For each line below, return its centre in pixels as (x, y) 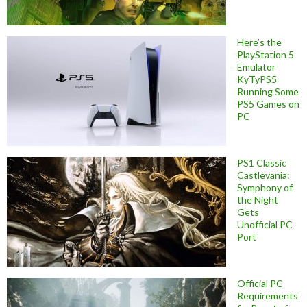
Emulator (256, 66)
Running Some (268, 91)
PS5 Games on (268, 103)
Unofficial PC (265, 224)
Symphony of (265, 187)
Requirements (268, 295)
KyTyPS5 (257, 79)
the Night (258, 199)
